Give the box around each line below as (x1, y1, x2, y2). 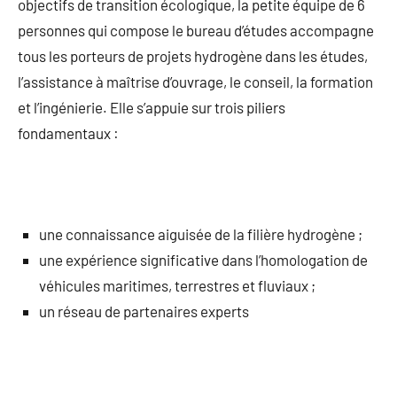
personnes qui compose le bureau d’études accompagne (18, 21, 374, 40)
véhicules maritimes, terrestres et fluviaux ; (39, 276, 315, 295)
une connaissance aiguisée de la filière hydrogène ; (39, 225, 362, 244)
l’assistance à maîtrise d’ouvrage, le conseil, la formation (18, 73, 373, 91)
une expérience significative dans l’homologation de (39, 251, 368, 269)
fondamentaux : (18, 124, 121, 143)
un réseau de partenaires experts (39, 302, 249, 321)
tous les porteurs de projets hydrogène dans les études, (18, 47, 368, 66)
